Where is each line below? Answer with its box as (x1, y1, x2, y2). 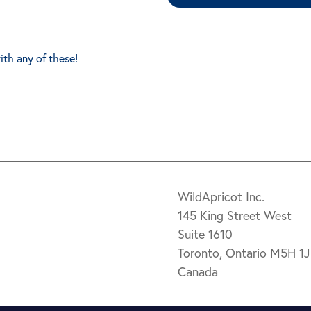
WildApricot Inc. (178, 188, 268, 205)
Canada (178, 263, 218, 280)
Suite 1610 (178, 226, 236, 242)
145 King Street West (178, 207, 295, 224)
